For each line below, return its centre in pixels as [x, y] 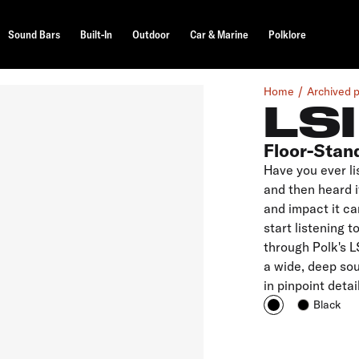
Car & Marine [219, 34]
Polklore [287, 34]
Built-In [96, 34]
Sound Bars [34, 34]
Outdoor [151, 34]
